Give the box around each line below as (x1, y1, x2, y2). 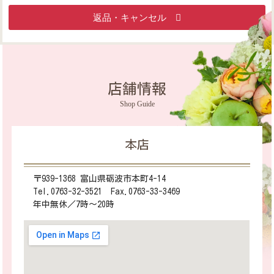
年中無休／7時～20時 (33, 199, 115, 209)
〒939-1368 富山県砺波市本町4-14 (33, 174, 166, 183)
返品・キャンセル (93, 12, 176, 23)
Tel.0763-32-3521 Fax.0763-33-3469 (33, 187, 180, 196)
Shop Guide (119, 99, 155, 108)
